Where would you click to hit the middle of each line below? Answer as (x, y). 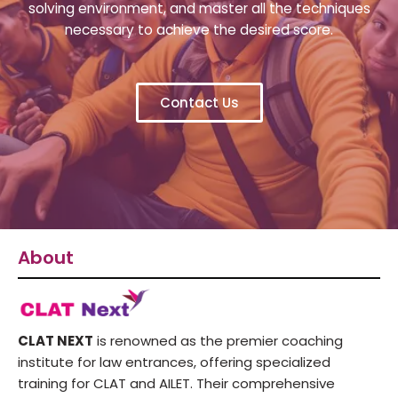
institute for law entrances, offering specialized (174, 362)
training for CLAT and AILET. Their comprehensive (176, 384)
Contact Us (199, 103)
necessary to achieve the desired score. (199, 30)
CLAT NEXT (56, 341)
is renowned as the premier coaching (218, 341)
